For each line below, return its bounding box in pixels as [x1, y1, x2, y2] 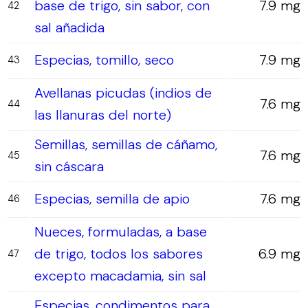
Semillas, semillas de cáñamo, [34, 135, 217, 153]
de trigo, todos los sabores [34, 245, 203, 263]
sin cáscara [34, 157, 104, 175]
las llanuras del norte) [34, 106, 171, 124]
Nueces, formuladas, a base [34, 223, 207, 241]
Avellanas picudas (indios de [34, 84, 212, 102]
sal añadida [34, 19, 104, 36]
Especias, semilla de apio [34, 190, 190, 208]
